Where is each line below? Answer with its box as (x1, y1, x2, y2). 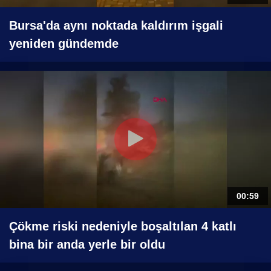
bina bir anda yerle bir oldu (9, 237, 165, 251)
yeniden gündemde (9, 36, 119, 50)
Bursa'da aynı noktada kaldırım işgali (9, 18, 223, 32)
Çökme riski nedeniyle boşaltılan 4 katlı (9, 219, 237, 233)
